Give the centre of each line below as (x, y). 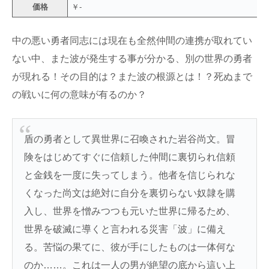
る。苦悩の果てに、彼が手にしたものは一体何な (130, 247)
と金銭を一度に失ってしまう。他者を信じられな (130, 175)
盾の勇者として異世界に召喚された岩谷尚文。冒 (130, 139)
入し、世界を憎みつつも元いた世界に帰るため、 (130, 211)
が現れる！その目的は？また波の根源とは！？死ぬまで (132, 76)
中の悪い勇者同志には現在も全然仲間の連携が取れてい (132, 40)
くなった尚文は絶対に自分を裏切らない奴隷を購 (130, 193)
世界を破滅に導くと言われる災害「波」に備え (125, 229)
